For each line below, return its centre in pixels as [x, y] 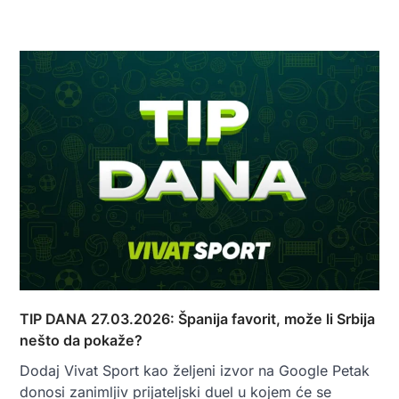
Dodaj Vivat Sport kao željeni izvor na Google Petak [195, 371]
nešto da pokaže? [81, 341]
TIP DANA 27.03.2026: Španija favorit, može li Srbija [197, 319]
